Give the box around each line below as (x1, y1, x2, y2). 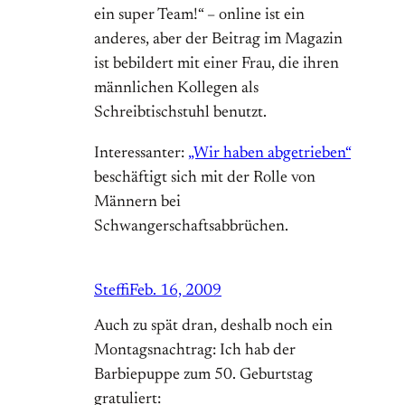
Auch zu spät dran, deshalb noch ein (94, 318, 333, 335)
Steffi (94, 283, 129, 300)
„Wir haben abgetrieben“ (188, 146, 351, 163)
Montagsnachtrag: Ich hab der (94, 343, 296, 360)
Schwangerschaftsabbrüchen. (94, 219, 288, 236)
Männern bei (94, 194, 181, 212)
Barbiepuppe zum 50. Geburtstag (94, 367, 313, 384)
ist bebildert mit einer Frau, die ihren (94, 56, 339, 73)
